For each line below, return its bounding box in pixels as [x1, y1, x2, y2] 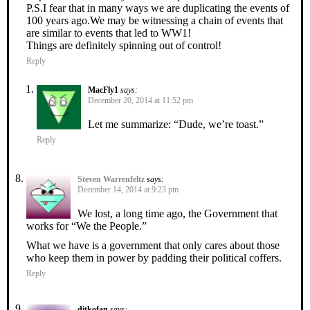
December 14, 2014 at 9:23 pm [77, 184, 179, 194]
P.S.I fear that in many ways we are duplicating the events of [26, 1, 289, 14]
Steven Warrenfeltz [77, 174, 145, 184]
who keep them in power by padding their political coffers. [26, 251, 282, 264]
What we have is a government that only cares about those [26, 239, 280, 251]
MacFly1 [88, 84, 118, 95]
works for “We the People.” [26, 219, 147, 232]
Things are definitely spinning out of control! [26, 39, 221, 51]
